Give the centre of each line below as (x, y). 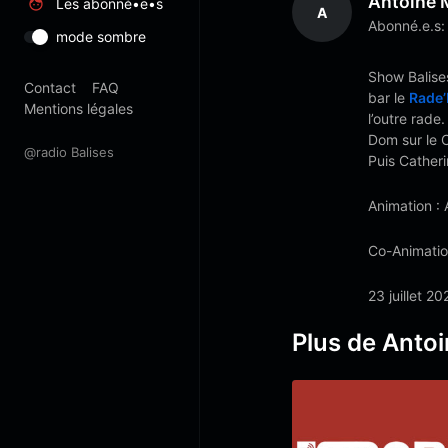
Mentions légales (78, 108)
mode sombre (101, 36)
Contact (50, 87)
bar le (388, 97)
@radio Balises (69, 152)
